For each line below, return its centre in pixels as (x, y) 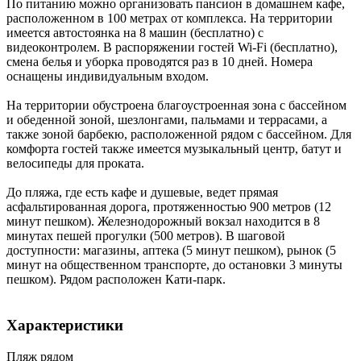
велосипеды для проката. (75, 164)
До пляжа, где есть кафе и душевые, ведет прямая (142, 193)
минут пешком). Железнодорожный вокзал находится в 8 (163, 222)
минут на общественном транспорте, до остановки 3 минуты (174, 265)
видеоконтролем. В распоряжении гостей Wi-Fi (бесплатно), (172, 48)
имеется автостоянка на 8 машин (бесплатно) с (135, 33)
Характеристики (65, 326)
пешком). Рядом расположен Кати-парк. (116, 280)
